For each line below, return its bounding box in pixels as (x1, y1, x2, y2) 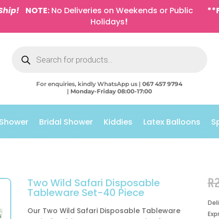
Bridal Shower (39, 116, 93, 128)
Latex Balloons (143, 116, 200, 128)
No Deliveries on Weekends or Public (49, 5, 194, 16)
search (11, 51, 33, 61)
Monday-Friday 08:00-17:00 (70, 88, 152, 95)
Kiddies (104, 116, 132, 128)
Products (11, 44, 40, 54)
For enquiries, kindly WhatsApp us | (36, 80, 143, 88)
